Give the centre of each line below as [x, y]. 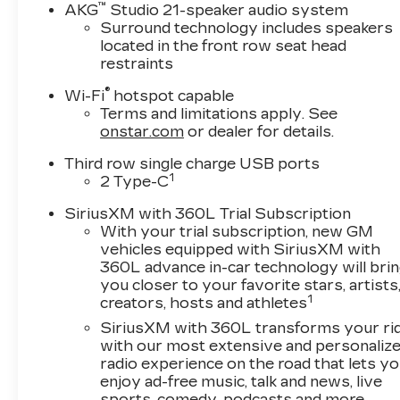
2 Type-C [135, 181]
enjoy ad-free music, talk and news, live [242, 381]
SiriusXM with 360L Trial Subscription [208, 213]
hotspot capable [172, 96]
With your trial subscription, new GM [237, 231]
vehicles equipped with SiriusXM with [241, 249]
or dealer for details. [259, 131]
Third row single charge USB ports [192, 163]
